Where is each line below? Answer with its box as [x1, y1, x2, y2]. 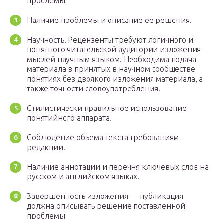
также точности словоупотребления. [27, 84, 160, 93]
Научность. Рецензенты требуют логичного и [27, 35, 193, 44]
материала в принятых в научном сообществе [27, 65, 195, 74]
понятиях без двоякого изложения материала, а [27, 74, 203, 84]
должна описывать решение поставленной [27, 201, 185, 211]
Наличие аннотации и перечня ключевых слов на [27, 162, 209, 172]
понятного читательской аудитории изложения [27, 45, 201, 54]
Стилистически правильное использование [27, 104, 187, 113]
